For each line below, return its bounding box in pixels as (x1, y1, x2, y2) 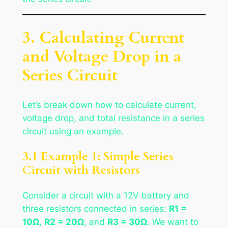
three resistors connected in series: (22, 204, 169, 214)
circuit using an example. (22, 126, 124, 136)
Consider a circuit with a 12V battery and (22, 190, 189, 201)
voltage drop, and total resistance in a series (22, 112, 205, 123)
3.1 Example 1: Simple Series (22, 148, 174, 164)
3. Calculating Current (22, 26, 184, 48)
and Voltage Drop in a (22, 45, 181, 67)
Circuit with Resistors (22, 162, 140, 178)
